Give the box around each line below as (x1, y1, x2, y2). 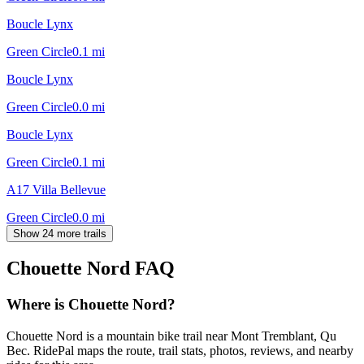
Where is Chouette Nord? (6, 296, 175, 314)
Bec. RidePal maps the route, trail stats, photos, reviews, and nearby (6, 344, 353, 358)
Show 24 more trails (13, 227, 106, 240)
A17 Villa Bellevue (6, 182, 106, 197)
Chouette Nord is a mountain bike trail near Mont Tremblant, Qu (6, 329, 336, 344)
